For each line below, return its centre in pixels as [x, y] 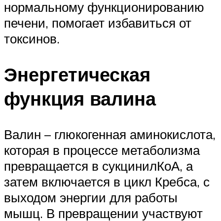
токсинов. [32, 39]
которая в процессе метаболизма [102, 150]
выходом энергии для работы [91, 197]
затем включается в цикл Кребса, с [107, 181]
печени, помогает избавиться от [98, 23]
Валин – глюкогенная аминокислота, [110, 134]
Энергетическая [77, 74]
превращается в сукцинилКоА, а [98, 166]
